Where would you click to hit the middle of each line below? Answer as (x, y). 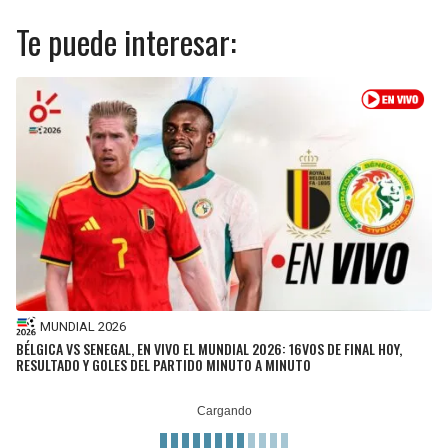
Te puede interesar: (126, 42)
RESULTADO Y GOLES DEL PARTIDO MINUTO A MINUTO (163, 365)
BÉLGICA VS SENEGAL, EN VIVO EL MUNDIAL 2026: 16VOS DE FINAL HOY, (209, 349)
